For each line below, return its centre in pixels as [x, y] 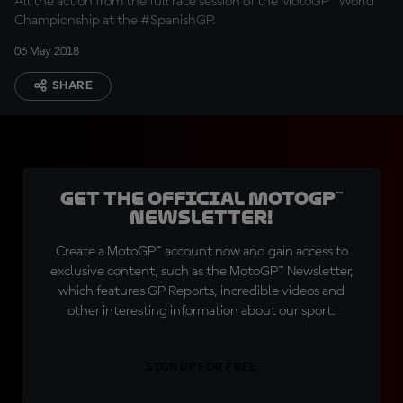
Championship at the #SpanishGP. [115, 21]
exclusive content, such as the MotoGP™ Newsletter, [201, 272]
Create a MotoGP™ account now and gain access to [201, 252]
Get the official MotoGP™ [201, 199]
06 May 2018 [47, 51]
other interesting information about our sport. [201, 311]
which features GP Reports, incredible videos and [201, 291]
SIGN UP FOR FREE [201, 367]
